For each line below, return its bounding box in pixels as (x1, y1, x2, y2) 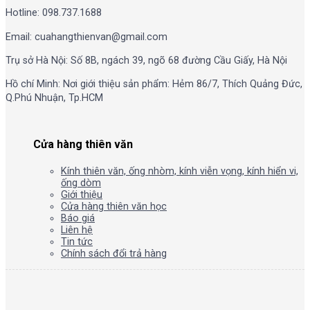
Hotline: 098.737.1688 (6, 7, 102, 19)
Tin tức (61, 235, 93, 248)
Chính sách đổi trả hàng (61, 247, 167, 259)
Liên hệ (61, 224, 93, 236)
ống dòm (61, 176, 101, 189)
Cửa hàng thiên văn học (61, 200, 167, 212)
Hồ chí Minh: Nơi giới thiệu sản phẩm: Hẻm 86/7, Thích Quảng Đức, (6, 78, 302, 91)
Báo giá (61, 212, 95, 224)
